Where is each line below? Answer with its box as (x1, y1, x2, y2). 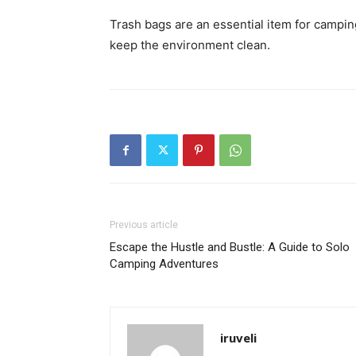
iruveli (220, 329, 257, 346)
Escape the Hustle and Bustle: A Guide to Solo (110, 239, 350, 254)
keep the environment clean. (110, 37, 270, 52)
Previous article (110, 219, 178, 230)
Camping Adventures (110, 256, 219, 271)
